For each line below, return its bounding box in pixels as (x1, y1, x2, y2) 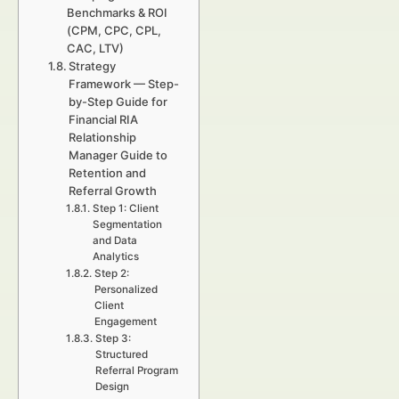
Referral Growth (69, 183, 158, 198)
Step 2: (94, 267, 129, 280)
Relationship (69, 130, 137, 144)
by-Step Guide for (69, 94, 168, 109)
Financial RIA (69, 112, 139, 126)
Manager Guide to (69, 148, 168, 162)
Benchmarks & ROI (67, 5, 168, 20)
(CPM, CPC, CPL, (67, 23, 162, 37)
